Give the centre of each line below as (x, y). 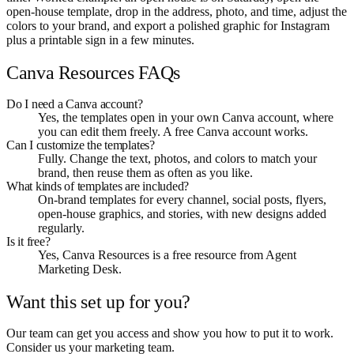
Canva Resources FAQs (93, 72)
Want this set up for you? (98, 301)
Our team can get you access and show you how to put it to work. (170, 333)
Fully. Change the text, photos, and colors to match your (177, 158)
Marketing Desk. (80, 269)
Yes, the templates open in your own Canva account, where (186, 117)
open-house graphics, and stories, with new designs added (182, 213)
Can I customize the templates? (81, 145)
